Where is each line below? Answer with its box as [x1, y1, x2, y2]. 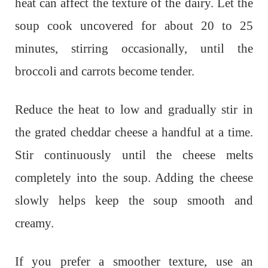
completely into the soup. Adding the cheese [15, 170, 253, 185]
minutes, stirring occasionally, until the [15, 41, 253, 56]
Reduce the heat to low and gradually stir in [15, 102, 253, 117]
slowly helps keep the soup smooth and [15, 193, 253, 208]
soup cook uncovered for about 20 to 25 [15, 19, 253, 33]
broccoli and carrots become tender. [15, 64, 194, 78]
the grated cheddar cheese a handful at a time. [15, 125, 253, 139]
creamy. [15, 216, 54, 230]
